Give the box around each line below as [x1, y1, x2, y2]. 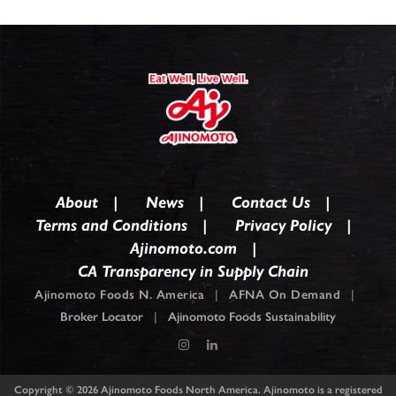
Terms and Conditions [34, 216, 187, 235]
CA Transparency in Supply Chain [77, 262, 308, 281]
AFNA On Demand [229, 287, 340, 302]
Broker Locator [60, 309, 143, 324]
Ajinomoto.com [129, 239, 237, 258]
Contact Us [232, 193, 310, 212]
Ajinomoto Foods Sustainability [168, 309, 336, 324]
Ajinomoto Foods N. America [34, 287, 204, 302]
